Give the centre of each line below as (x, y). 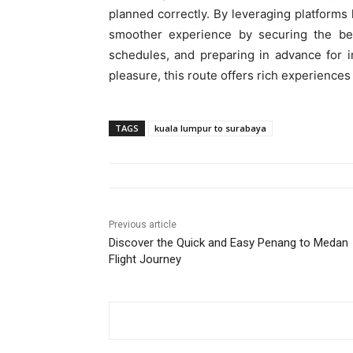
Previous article (143, 224)
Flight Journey (145, 259)
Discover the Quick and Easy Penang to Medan (229, 242)
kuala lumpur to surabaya (210, 128)
